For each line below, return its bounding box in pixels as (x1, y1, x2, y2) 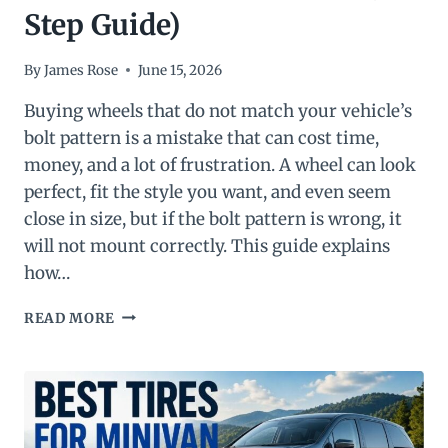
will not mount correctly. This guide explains (24, 234, 390, 257)
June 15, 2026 (138, 61, 223, 79)
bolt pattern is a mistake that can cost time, (24, 126, 379, 149)
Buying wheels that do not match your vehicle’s (24, 99, 412, 122)
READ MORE (24, 309, 116, 327)
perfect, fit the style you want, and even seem (24, 180, 391, 203)
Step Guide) (24, 7, 180, 44)
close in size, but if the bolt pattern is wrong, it (24, 207, 402, 230)
